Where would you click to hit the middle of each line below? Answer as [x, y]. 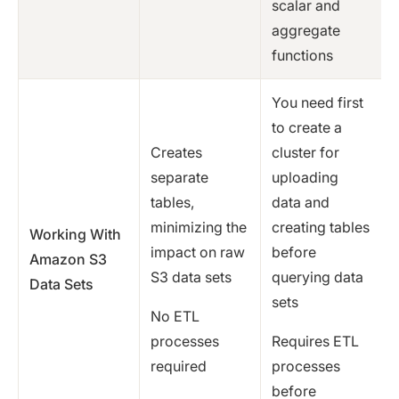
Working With [75, 235]
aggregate [306, 31]
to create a [307, 128]
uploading [305, 178]
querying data [318, 277]
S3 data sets [191, 277]
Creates [176, 153]
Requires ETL [315, 342]
